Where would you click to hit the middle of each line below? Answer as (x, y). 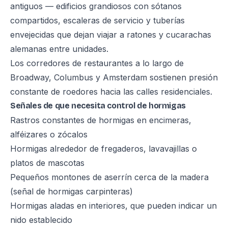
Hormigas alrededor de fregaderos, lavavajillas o (104, 149)
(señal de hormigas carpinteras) (72, 191)
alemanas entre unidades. (59, 49)
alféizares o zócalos (49, 134)
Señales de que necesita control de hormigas (98, 106)
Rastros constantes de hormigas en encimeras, (101, 120)
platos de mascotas (47, 163)
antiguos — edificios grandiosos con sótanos (96, 6)
